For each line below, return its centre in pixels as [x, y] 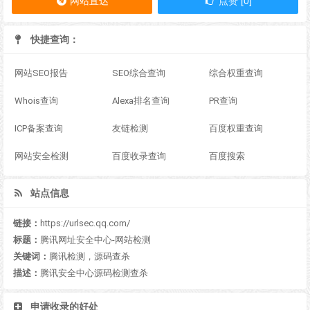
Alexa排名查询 [140, 101]
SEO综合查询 [138, 73]
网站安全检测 [42, 156]
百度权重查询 [236, 129]
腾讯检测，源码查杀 [90, 257]
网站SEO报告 [41, 73]
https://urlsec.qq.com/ [85, 224]
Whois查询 [36, 101]
